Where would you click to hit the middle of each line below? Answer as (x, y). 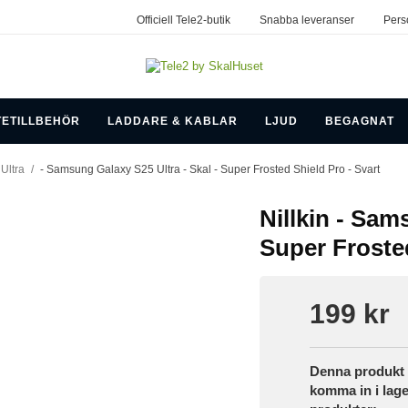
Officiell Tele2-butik (183, 20)
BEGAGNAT (359, 121)
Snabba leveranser (306, 20)
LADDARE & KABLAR (172, 121)
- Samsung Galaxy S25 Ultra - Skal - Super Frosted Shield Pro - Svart (210, 169)
